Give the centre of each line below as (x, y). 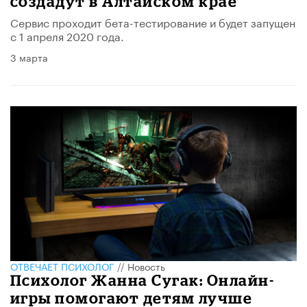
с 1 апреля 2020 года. (67, 36)
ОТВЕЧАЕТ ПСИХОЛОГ (62, 266)
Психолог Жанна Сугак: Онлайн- (143, 280)
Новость (146, 266)
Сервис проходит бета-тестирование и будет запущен (153, 22)
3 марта (29, 57)
